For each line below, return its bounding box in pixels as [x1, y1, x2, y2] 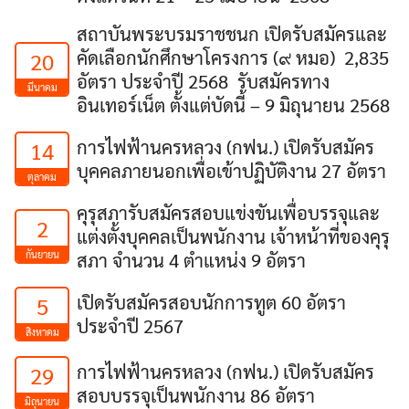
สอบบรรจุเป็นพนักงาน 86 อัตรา [77, 383, 315, 407]
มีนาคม [26, 80, 58, 94]
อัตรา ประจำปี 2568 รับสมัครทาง [77, 68, 330, 93]
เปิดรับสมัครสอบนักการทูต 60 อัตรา [77, 289, 346, 314]
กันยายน [25, 247, 59, 261]
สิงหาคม [25, 325, 59, 339]
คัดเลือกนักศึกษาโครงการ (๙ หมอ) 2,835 [77, 45, 389, 69]
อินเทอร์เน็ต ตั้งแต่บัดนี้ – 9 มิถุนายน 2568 [77, 92, 390, 117]
